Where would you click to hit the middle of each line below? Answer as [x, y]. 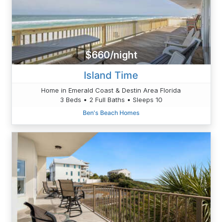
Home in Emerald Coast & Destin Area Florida [111, 90]
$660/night [111, 55]
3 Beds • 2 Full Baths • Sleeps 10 [111, 99]
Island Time [111, 75]
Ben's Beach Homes [111, 112]
